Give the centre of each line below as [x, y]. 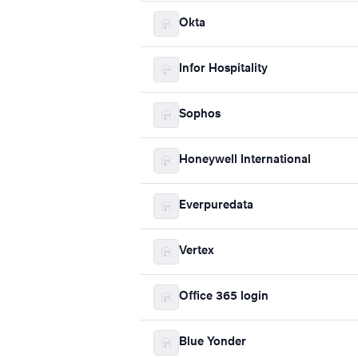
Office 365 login [224, 297]
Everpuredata [216, 206]
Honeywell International [245, 160]
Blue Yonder [213, 342]
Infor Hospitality [223, 69]
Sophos [200, 115]
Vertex [197, 251]
